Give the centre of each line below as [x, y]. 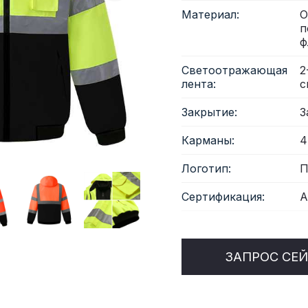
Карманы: [208, 140]
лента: [199, 84]
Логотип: [206, 168]
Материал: [210, 14]
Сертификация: [223, 197]
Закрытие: [209, 112]
